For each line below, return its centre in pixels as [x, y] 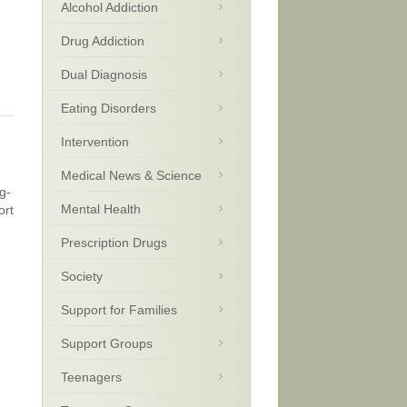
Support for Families [119, 310]
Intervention [95, 142]
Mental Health [101, 209]
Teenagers [91, 377]
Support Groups [107, 343]
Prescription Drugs [114, 243]
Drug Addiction [103, 41]
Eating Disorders [109, 108]
